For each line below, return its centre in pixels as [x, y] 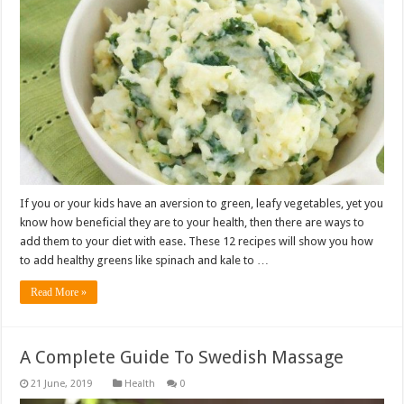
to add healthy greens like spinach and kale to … [145, 261]
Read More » [59, 293]
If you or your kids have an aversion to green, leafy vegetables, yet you [202, 204]
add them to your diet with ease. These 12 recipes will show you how [197, 242]
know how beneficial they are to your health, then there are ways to [193, 223]
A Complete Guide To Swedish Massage [182, 358]
